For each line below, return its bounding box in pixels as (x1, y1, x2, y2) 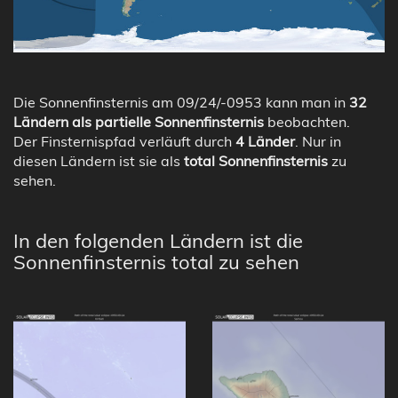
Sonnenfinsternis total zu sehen (13, 249, 299, 275)
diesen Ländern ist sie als (13, 151, 184, 170)
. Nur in (295, 131, 341, 150)
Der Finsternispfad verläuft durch (13, 131, 235, 150)
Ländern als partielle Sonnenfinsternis (13, 112, 264, 131)
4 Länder (235, 131, 295, 150)
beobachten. (264, 112, 350, 131)
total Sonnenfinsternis (184, 151, 328, 170)
